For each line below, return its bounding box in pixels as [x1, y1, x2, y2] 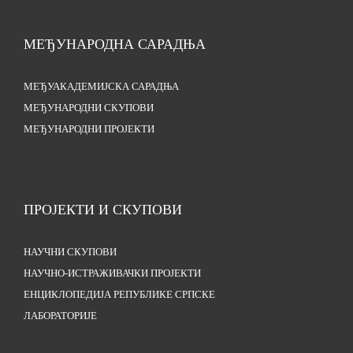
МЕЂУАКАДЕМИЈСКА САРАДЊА [24, 81, 179, 93]
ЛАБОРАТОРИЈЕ [24, 310, 97, 322]
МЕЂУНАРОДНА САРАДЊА [24, 36, 206, 53]
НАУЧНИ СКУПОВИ [24, 247, 117, 258]
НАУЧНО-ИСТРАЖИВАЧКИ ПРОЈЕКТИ [24, 268, 201, 280]
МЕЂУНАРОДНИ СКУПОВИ [24, 102, 154, 114]
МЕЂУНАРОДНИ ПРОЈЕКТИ [24, 124, 154, 136]
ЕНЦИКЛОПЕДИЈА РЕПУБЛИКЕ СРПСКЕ [24, 289, 215, 301]
